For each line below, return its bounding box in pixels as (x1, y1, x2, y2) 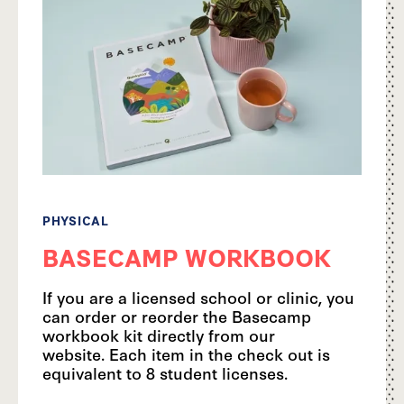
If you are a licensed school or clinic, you (42, 284, 354, 308)
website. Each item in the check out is (42, 341, 330, 365)
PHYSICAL (42, 212, 109, 229)
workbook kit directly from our (42, 322, 275, 346)
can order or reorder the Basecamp (42, 303, 311, 327)
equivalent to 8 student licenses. (42, 360, 288, 384)
